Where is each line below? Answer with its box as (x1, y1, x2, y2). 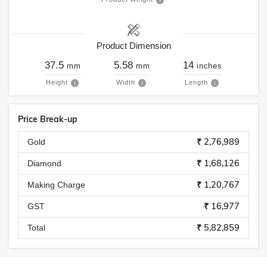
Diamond (27, 159, 61, 168)
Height (45, 79, 68, 86)
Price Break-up (18, 114, 77, 125)
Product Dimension (96, 41, 171, 51)
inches (197, 61, 222, 70)
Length (184, 79, 208, 86)
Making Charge (27, 180, 85, 190)
